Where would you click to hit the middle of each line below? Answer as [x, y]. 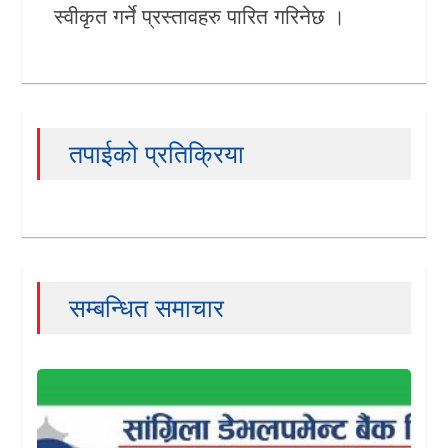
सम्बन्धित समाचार [147, 307]
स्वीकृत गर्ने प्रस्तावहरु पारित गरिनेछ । [200, 16]
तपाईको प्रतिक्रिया [157, 153]
